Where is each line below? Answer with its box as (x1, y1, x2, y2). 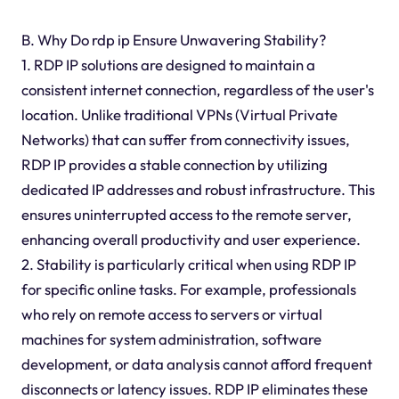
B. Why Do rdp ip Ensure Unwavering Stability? (20, 29, 326, 49)
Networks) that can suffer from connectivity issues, (20, 129, 350, 149)
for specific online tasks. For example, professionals (20, 279, 356, 298)
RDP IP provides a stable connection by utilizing (20, 154, 328, 174)
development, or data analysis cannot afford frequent (20, 354, 372, 373)
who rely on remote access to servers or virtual (20, 304, 322, 323)
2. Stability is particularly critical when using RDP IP (20, 254, 356, 273)
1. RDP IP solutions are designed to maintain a (20, 54, 315, 74)
